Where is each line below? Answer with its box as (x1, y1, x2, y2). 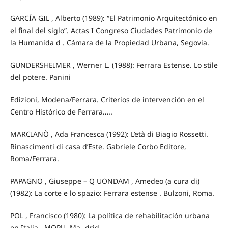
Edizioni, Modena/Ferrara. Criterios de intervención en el (10, 94, 204, 104)
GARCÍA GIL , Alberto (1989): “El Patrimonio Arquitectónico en (10, 13, 217, 23)
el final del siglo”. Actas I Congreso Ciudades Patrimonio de (10, 25, 212, 35)
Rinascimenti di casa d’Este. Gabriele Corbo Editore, (10, 141, 186, 151)
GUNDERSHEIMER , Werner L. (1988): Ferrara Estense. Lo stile (10, 60, 218, 70)
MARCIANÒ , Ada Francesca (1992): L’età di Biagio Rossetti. (10, 129, 208, 139)
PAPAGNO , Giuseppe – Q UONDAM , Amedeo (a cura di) (10, 176, 199, 186)
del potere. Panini (10, 72, 71, 82)
